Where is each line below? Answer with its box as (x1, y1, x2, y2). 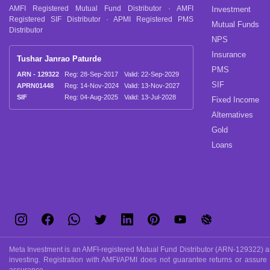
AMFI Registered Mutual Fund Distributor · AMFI (9, 4, 193, 13)
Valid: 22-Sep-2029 (124, 70, 179, 78)
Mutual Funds (212, 20, 259, 30)
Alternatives (212, 110, 253, 120)
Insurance (212, 50, 246, 60)
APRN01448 (17, 81, 54, 89)
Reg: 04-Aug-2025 (64, 93, 118, 101)
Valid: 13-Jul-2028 (124, 93, 176, 101)
